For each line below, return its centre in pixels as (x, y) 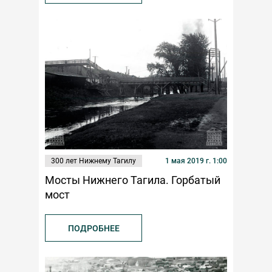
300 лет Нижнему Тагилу (93, 161)
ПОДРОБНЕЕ (93, 228)
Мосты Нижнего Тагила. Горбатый (133, 180)
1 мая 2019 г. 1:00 (196, 161)
